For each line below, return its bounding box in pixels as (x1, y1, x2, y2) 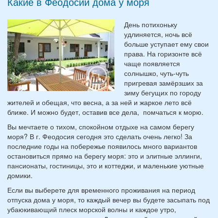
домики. (7, 170, 35, 180)
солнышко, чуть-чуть (124, 68, 189, 78)
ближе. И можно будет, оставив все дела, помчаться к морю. (7, 107, 203, 117)
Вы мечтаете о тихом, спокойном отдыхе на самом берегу (7, 122, 194, 131)
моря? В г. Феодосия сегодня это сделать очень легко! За (7, 131, 192, 141)
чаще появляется (124, 58, 180, 68)
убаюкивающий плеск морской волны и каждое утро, (7, 204, 176, 214)
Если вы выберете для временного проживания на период (7, 185, 195, 195)
